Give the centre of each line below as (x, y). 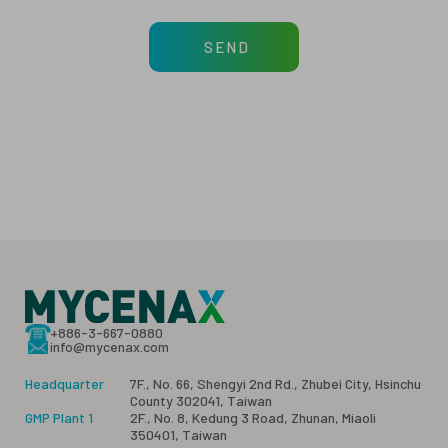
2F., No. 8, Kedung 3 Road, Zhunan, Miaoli (253, 417)
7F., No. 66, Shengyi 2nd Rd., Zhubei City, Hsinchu (275, 383)
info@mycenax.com (109, 346)
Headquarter (64, 383)
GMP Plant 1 (59, 417)
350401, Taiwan (178, 434)
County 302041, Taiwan (201, 400)
